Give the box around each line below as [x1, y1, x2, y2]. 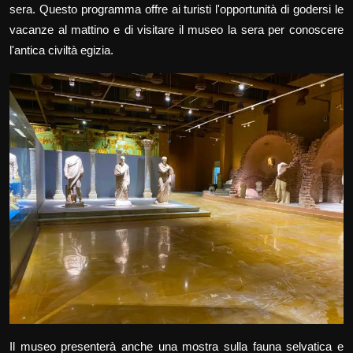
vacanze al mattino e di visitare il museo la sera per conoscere [9, 23, 344, 37]
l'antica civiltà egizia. [9, 43, 113, 58]
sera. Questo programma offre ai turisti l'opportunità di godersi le [9, 2, 344, 17]
